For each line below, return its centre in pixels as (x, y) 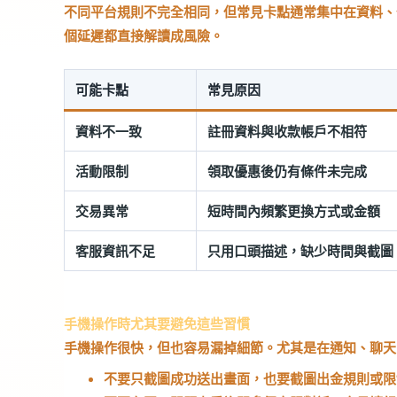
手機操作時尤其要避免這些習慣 (157, 323)
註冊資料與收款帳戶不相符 (287, 131)
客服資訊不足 (115, 250)
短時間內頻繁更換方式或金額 (294, 210)
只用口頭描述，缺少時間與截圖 (300, 250)
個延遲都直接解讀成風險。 (144, 35)
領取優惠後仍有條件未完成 (287, 171)
